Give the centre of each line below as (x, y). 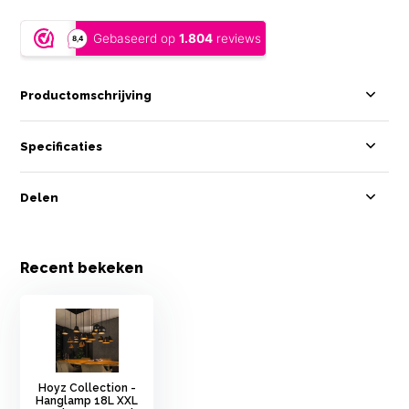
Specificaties (62, 146)
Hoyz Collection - (87, 388)
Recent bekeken (82, 267)
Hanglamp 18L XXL (87, 400)
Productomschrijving (86, 95)
